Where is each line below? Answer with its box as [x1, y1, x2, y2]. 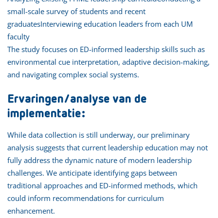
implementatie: [7, 108, 85, 120]
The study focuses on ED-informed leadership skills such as [7, 44, 205, 54]
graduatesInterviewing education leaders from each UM [7, 18, 193, 29]
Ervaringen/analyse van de [7, 93, 147, 105]
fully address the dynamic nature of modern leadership [7, 155, 192, 165]
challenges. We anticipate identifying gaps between [7, 167, 177, 178]
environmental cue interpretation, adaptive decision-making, [7, 56, 210, 67]
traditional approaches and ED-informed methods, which [7, 180, 198, 190]
